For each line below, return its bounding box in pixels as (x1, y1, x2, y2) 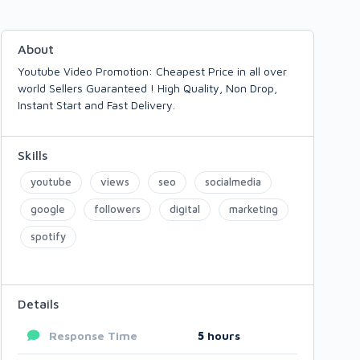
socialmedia (205, 175, 261, 188)
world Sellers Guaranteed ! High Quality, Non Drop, (18, 81, 277, 95)
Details (18, 297, 59, 311)
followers (94, 202, 141, 215)
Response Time (46, 329, 137, 342)
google (31, 202, 65, 215)
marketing (229, 202, 278, 215)
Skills (18, 148, 47, 162)
